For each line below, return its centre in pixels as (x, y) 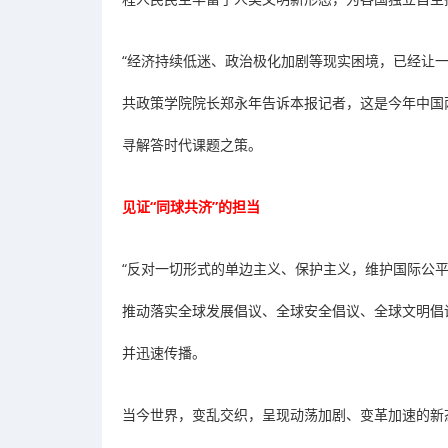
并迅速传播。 (164, 352)
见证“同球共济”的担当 (191, 206)
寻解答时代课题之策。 (192, 144)
